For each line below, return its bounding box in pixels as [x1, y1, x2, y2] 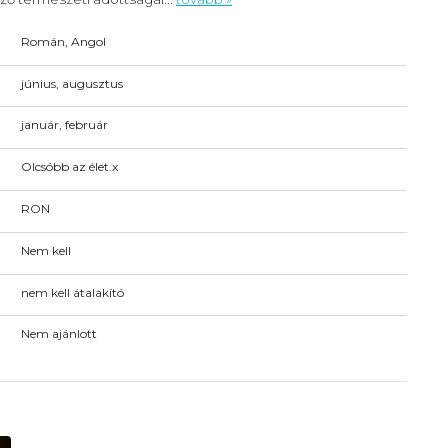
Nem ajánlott [20, 326, 97, 342]
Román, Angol [20, 33, 106, 49]
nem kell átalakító [20, 284, 124, 300]
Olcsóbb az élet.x [20, 159, 118, 175]
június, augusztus [20, 75, 123, 91]
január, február [20, 117, 108, 133]
